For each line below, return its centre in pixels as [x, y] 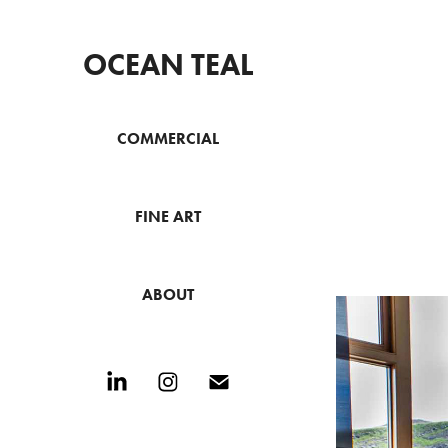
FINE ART [168, 216]
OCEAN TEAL [167, 64]
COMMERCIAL [168, 138]
